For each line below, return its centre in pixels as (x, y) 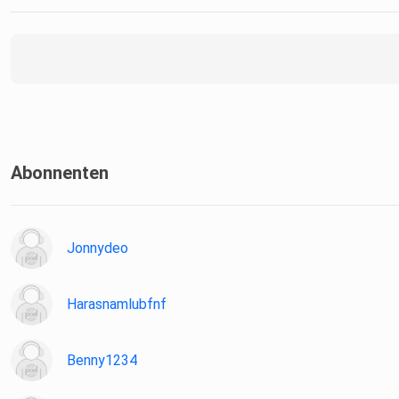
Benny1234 (102, 361)
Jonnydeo (98, 248)
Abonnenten (60, 173)
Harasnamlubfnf (117, 305)
